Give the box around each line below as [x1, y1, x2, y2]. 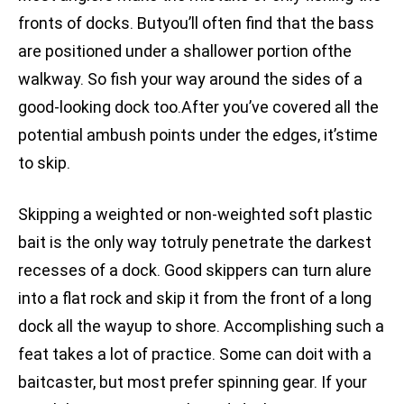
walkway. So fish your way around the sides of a [18, 69, 363, 89]
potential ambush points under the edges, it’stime [18, 125, 378, 145]
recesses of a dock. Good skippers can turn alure [18, 261, 372, 280]
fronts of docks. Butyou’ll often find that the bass [18, 14, 374, 33]
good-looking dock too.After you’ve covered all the [18, 97, 379, 117]
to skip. [18, 153, 70, 173]
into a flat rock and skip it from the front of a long [18, 289, 372, 308]
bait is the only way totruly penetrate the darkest [18, 233, 372, 252]
